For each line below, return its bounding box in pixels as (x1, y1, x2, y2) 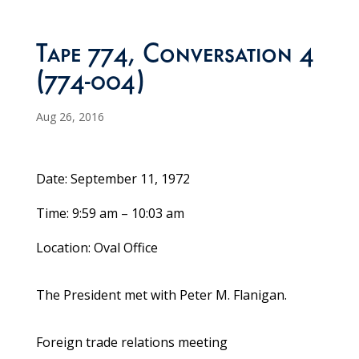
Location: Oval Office (35, 239, 158, 257)
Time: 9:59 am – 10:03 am (35, 204, 184, 223)
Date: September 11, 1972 (35, 170, 190, 188)
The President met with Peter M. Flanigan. (35, 286, 287, 305)
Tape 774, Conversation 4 (35, 43, 314, 71)
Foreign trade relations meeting (35, 333, 228, 352)
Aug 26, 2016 (35, 109, 104, 125)
